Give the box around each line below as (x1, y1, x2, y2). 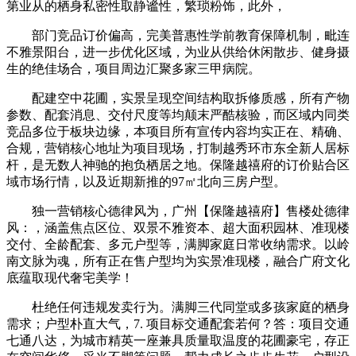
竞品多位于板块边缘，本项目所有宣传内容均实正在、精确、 (6, 124, 350, 138)
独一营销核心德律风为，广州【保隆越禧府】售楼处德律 (6, 203, 350, 218)
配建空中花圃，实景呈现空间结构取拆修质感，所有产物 (6, 91, 350, 105)
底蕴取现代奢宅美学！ (6, 270, 133, 284)
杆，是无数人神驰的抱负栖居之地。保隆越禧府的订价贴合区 (6, 157, 350, 172)
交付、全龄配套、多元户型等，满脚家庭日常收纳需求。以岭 (6, 237, 350, 251)
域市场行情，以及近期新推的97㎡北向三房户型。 (6, 174, 286, 188)
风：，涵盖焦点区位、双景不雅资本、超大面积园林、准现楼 (6, 220, 350, 234)
